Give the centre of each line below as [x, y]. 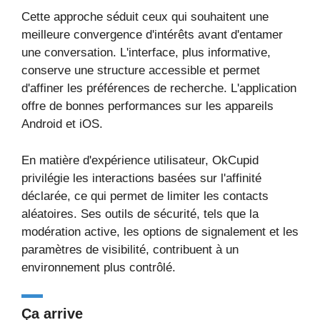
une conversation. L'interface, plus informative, [146, 52]
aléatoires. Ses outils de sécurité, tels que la [140, 214]
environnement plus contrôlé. [99, 267]
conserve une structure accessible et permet [141, 70]
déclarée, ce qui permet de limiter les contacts [145, 196]
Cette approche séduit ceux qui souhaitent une [145, 17]
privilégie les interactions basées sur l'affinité [141, 178]
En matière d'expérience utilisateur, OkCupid [140, 160]
